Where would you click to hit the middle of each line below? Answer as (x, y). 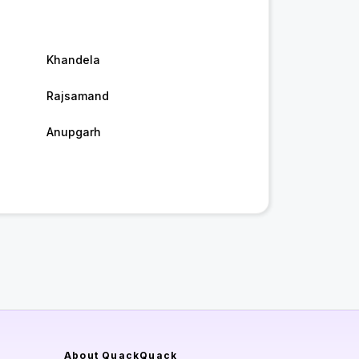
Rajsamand (77, 96)
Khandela (73, 60)
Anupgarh (73, 132)
